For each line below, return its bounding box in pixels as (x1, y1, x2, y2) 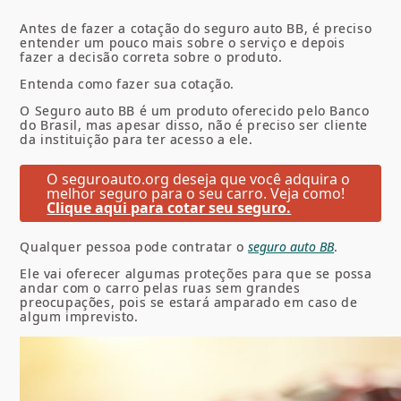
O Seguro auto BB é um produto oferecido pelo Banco (20, 101, 370, 119)
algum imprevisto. (20, 307, 139, 325)
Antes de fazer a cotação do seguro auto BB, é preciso (20, 19, 372, 37)
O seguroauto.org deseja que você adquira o (47, 168, 351, 189)
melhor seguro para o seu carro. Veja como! (47, 183, 346, 203)
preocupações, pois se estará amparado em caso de (20, 293, 358, 311)
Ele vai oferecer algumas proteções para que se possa (20, 264, 372, 282)
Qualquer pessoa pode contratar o (20, 237, 249, 255)
